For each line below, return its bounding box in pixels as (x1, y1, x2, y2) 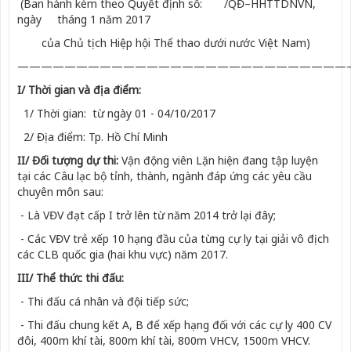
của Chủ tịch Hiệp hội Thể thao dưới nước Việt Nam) (41, 35, 310, 51)
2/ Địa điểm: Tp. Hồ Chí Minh (17, 129, 168, 145)
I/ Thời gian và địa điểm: (17, 82, 141, 98)
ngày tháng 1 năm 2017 (17, 12, 150, 27)
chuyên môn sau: (17, 184, 103, 200)
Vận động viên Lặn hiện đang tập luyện (121, 153, 318, 168)
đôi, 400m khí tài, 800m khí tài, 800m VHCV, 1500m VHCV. (17, 333, 310, 349)
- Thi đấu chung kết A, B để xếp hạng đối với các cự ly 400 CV (17, 317, 331, 333)
